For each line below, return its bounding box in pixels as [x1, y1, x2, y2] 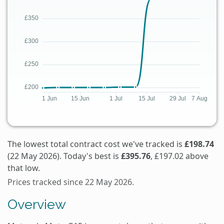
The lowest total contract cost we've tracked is [7, 138, 184, 149]
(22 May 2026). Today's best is [7, 150, 121, 161]
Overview [7, 195, 66, 212]
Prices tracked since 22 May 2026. [7, 176, 134, 187]
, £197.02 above [150, 150, 208, 161]
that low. [7, 162, 40, 173]
